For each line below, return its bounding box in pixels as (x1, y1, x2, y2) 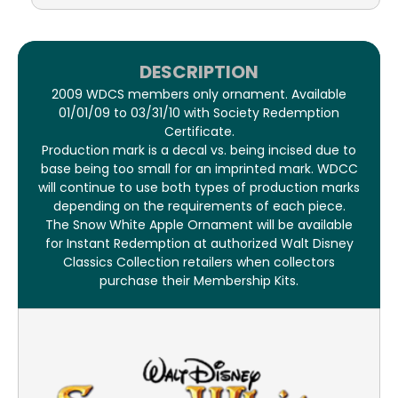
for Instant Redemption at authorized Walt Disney (44, 235, 354, 252)
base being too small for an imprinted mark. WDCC (40, 160, 358, 178)
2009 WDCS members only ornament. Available (52, 85, 346, 103)
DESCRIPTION (139, 60, 259, 84)
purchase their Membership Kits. (99, 272, 298, 290)
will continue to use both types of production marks (38, 179, 360, 196)
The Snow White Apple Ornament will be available (45, 216, 353, 234)
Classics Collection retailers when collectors (63, 253, 335, 271)
